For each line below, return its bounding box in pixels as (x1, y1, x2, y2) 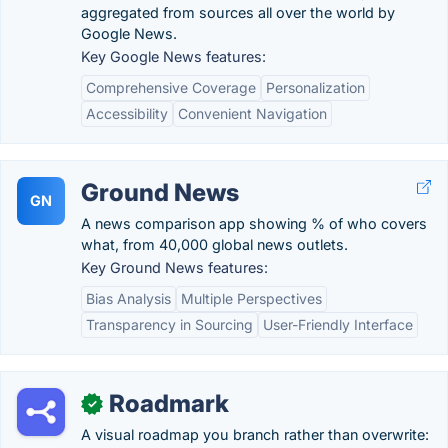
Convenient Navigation (178, 105, 327, 122)
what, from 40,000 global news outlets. (81, 236, 348, 253)
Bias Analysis (86, 290, 171, 307)
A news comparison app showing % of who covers (81, 215, 427, 232)
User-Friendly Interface (263, 316, 413, 333)
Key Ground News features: (81, 259, 268, 276)
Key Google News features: (81, 48, 266, 65)
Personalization (266, 79, 365, 96)
